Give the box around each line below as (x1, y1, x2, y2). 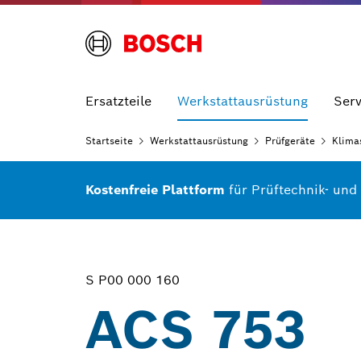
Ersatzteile (85, 93, 151, 110)
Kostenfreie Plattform (85, 181, 229, 198)
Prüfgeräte (265, 135, 315, 147)
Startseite (85, 135, 133, 147)
